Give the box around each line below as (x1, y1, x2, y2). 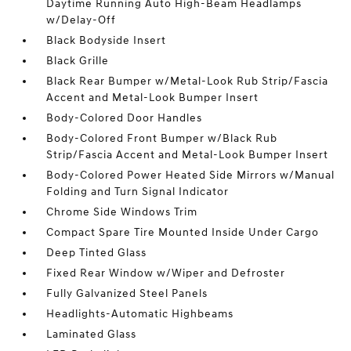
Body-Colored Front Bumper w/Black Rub (46, 132, 278, 145)
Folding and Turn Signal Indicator (46, 185, 230, 198)
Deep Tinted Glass (46, 246, 147, 259)
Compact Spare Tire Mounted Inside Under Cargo (46, 226, 320, 239)
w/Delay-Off (46, 13, 117, 27)
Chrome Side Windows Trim (46, 205, 198, 219)
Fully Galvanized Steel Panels (46, 287, 208, 300)
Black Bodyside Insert (46, 34, 167, 47)
